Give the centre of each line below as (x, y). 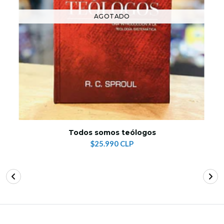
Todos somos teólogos (112, 133)
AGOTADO (112, 16)
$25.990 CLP (112, 144)
